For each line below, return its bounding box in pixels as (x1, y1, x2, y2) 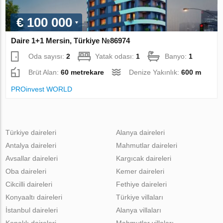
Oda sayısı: (28, 52, 67, 60)
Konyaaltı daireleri (5, 193, 63, 201)
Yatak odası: (95, 52, 136, 60)
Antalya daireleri (5, 141, 57, 149)
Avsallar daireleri (5, 154, 58, 162)
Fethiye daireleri (115, 180, 167, 188)
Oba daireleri (5, 167, 47, 175)
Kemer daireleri (115, 167, 164, 175)
